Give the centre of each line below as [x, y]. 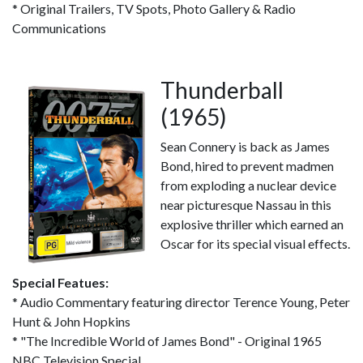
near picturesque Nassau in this [246, 205]
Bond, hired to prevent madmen [247, 166]
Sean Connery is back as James [245, 146]
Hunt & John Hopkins [71, 321]
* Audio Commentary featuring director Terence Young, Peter [181, 302]
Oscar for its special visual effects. [255, 243]
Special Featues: [60, 282]
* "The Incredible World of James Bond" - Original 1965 [167, 341]
